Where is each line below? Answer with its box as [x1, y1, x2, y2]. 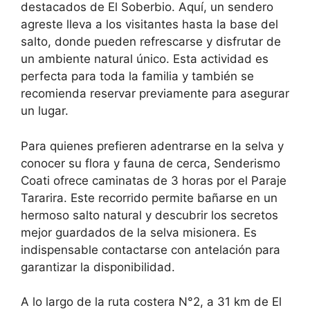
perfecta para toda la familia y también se [21, 69, 254, 84]
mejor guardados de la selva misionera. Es [21, 225, 257, 239]
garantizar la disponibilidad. [21, 259, 175, 274]
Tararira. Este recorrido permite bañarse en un [21, 190, 277, 205]
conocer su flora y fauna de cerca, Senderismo [21, 156, 280, 170]
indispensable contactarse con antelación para [21, 242, 280, 257]
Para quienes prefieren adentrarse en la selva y [21, 138, 284, 153]
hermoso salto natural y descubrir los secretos [21, 208, 278, 222]
